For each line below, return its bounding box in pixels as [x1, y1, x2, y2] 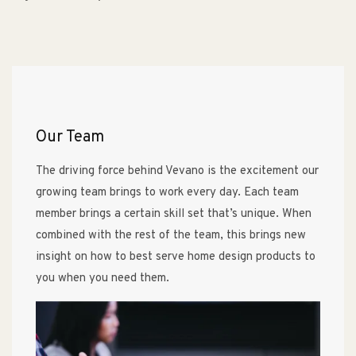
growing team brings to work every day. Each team [36, 185, 299, 201]
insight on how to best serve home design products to [36, 250, 315, 265]
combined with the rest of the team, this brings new [36, 228, 306, 244]
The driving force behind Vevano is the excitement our [36, 164, 319, 180]
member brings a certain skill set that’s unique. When [36, 207, 311, 222]
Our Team [36, 126, 104, 148]
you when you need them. [36, 271, 169, 287]
